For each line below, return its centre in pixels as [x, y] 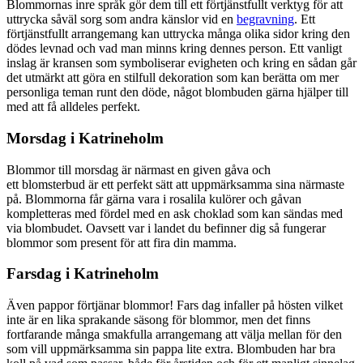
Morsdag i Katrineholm [85, 138]
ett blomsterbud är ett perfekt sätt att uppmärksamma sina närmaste [175, 184]
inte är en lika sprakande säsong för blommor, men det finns [158, 320]
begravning [265, 19]
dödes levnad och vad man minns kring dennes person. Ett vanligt [148, 49]
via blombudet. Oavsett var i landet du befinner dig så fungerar [166, 228]
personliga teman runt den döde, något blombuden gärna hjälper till [177, 92]
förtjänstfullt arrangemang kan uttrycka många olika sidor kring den [178, 34]
